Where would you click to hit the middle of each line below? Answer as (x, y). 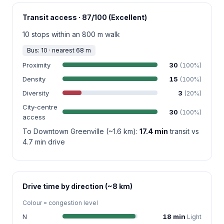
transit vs (183, 131)
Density (34, 79)
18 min (175, 216)
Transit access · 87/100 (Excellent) (85, 17)
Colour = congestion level (60, 202)
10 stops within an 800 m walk (71, 34)
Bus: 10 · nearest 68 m (59, 50)
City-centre (40, 107)
